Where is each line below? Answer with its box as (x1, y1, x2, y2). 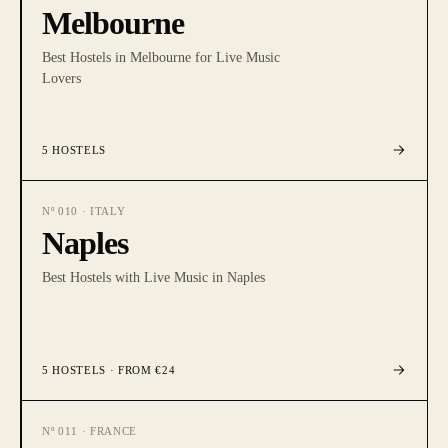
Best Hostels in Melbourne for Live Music (42, 50, 280, 65)
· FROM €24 (105, 364, 176, 376)
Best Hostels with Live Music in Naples (42, 270, 265, 285)
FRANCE (89, 425, 137, 437)
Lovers (42, 71, 81, 86)
